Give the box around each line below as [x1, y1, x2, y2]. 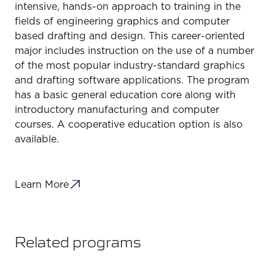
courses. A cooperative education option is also [15, 119, 242, 130]
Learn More [15, 179, 69, 190]
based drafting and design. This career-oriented [15, 31, 245, 41]
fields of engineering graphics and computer [15, 16, 230, 26]
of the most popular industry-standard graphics [15, 60, 245, 71]
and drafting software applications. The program [15, 75, 249, 85]
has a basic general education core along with [15, 90, 236, 100]
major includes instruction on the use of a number [15, 45, 254, 56]
